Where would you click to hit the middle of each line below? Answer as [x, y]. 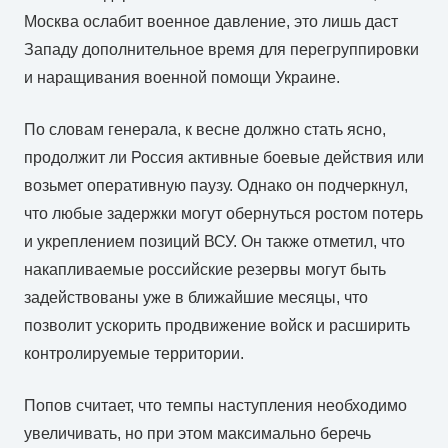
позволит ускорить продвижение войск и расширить [217, 325]
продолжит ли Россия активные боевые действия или [224, 157]
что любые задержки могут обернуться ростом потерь [223, 213]
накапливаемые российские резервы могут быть [205, 269]
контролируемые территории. [134, 353]
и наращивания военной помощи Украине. [182, 77]
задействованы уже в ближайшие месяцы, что [196, 297]
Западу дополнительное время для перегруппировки [221, 49]
